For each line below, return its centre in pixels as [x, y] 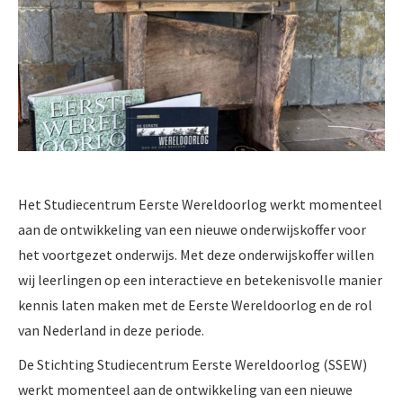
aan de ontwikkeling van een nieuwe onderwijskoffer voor [192, 229]
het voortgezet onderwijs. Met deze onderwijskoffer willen [196, 254]
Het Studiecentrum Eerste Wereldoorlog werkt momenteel [200, 204]
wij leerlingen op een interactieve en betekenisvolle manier [200, 279]
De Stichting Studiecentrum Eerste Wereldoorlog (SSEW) [193, 364]
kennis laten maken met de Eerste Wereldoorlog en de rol [195, 304]
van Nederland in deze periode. [111, 330]
